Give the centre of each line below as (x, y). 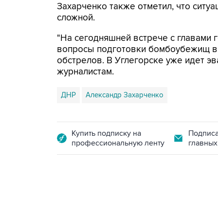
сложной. (76, 18)
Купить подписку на (106, 133)
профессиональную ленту (118, 143)
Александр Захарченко (125, 95)
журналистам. (85, 72)
